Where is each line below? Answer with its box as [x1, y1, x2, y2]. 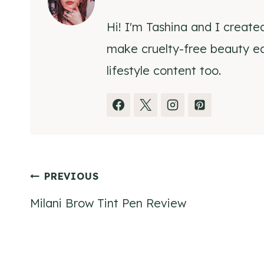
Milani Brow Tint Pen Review [30, 195, 186, 210]
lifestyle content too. [107, 62, 221, 78]
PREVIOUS [44, 170, 99, 182]
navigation [29, 197, 127, 225]
